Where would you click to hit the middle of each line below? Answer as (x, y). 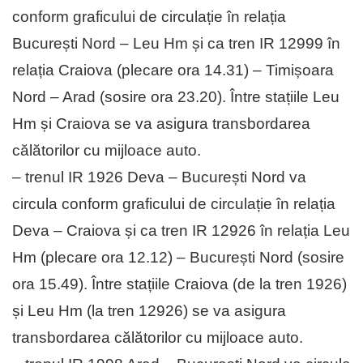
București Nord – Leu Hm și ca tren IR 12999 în (176, 44)
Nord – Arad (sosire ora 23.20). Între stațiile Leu (176, 97)
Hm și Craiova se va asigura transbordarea (161, 124)
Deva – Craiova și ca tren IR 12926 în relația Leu (181, 231)
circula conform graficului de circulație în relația (174, 204)
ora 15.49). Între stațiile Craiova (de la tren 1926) (179, 284)
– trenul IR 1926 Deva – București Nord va (159, 177)
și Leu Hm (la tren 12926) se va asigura (149, 311)
